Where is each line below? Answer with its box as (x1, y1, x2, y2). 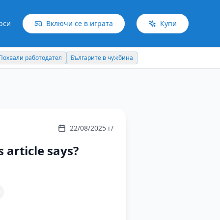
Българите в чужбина (3, 54, 66, 62)
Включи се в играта (46, 19, 113, 28)
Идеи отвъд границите (74, 54, 141, 62)
